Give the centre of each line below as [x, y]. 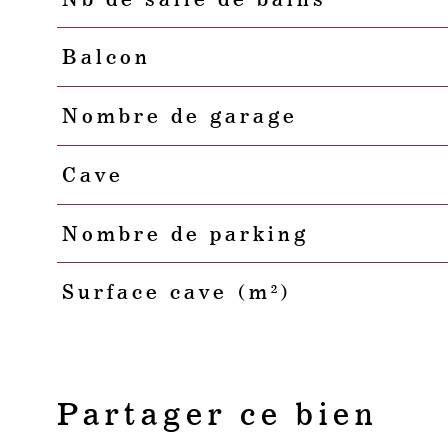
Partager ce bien [218, 414]
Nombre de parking [185, 233]
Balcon [106, 57]
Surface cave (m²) [177, 292]
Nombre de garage [179, 116]
